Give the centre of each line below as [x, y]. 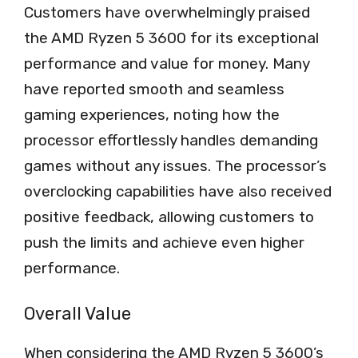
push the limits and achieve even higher [164, 242]
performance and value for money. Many [167, 63]
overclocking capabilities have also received [178, 191]
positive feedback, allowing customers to [169, 217]
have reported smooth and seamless [154, 89]
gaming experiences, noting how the [152, 114]
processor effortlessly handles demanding [171, 140]
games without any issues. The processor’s [175, 165]
